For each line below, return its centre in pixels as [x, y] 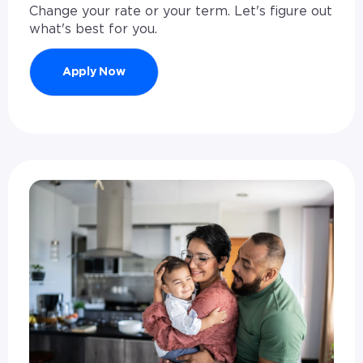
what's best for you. [93, 30]
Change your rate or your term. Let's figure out [180, 12]
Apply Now [94, 73]
